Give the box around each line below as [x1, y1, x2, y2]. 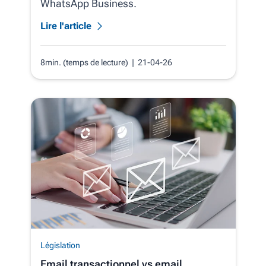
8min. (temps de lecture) [40, 58, 132, 68]
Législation [40, 240, 80, 251]
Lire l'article [40, 20, 91, 32]
